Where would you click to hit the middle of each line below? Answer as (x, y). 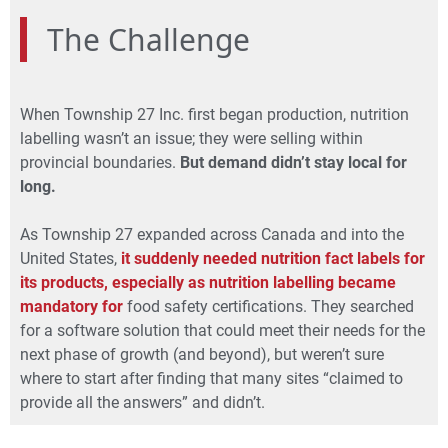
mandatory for (71, 306)
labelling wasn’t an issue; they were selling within (191, 138)
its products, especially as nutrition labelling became (208, 282)
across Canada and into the (307, 234)
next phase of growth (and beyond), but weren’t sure (202, 354)
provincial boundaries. (100, 162)
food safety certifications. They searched (268, 306)
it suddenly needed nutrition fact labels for (273, 258)
